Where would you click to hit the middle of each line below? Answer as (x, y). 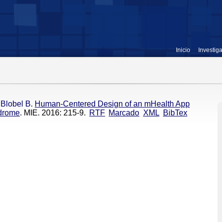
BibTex (175, 113)
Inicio (183, 50)
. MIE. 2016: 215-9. (53, 113)
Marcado (124, 113)
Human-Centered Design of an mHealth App (112, 104)
